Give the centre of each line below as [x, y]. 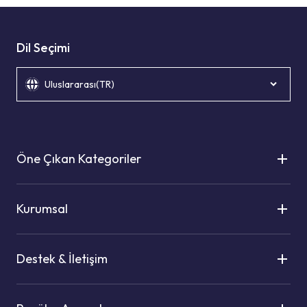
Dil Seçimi [43, 48]
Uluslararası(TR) [79, 84]
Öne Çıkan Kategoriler [79, 159]
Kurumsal [42, 209]
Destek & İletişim [62, 259]
